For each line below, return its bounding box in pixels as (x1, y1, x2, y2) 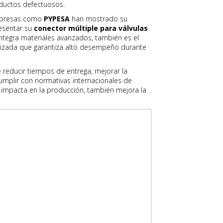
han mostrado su (70, 14, 127, 23)
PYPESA (44, 14, 70, 23)
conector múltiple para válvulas (34, 23, 148, 33)
